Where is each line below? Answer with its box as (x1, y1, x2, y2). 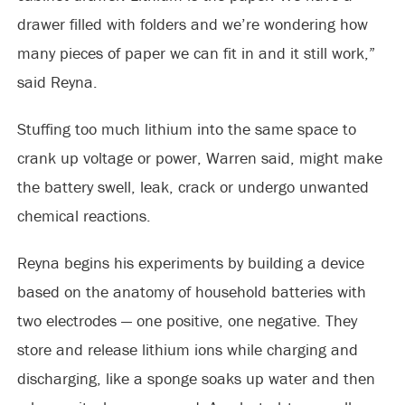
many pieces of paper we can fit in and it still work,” (16, 42, 375, 63)
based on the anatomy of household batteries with (16, 281, 366, 302)
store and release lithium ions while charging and (16, 339, 358, 360)
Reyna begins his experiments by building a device (16, 252, 364, 273)
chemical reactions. (16, 205, 151, 226)
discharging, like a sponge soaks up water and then (16, 368, 375, 389)
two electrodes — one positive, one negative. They (16, 310, 357, 331)
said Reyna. (16, 71, 98, 92)
